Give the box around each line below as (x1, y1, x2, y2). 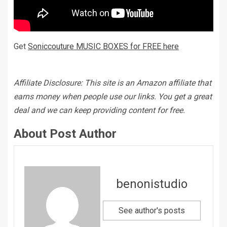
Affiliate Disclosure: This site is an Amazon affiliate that (14, 78, 211, 88)
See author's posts (118, 206, 185, 216)
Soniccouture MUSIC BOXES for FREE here (28, 41, 179, 51)
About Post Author (14, 126, 117, 141)
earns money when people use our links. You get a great (14, 91, 212, 101)
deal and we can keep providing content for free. (14, 105, 185, 115)
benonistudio (116, 177, 187, 192)
